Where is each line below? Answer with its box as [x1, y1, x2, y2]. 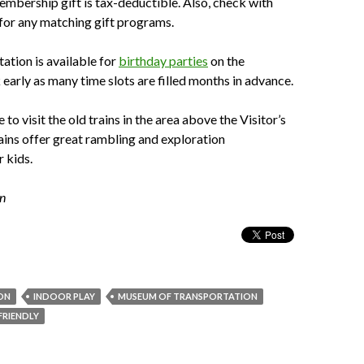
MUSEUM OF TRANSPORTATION [118, 291, 258, 301]
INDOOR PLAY [33, 291, 95, 301]
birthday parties [119, 53, 208, 68]
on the [208, 53, 245, 68]
